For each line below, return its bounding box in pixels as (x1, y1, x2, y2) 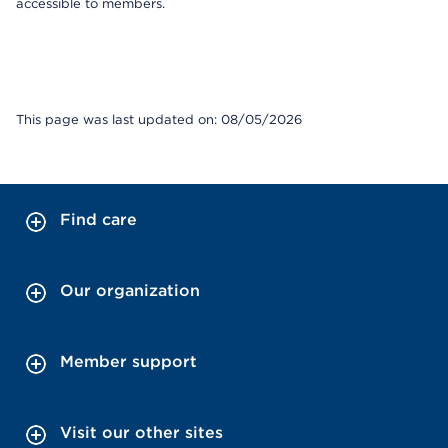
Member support (60, 352, 197, 371)
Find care (60, 210, 137, 229)
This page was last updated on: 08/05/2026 (16, 112, 302, 127)
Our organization (60, 281, 200, 300)
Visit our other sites (60, 423, 223, 442)
